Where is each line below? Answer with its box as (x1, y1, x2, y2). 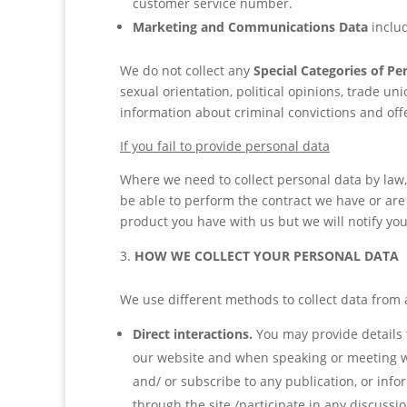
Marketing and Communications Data (133, 18, 372, 35)
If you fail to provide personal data (120, 137, 330, 154)
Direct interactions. (133, 325, 253, 342)
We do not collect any (120, 62, 253, 79)
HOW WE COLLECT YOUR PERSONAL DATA (134, 247, 399, 264)
